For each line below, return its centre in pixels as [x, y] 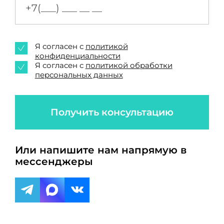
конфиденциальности [77, 56]
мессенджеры [54, 162]
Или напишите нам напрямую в [100, 150]
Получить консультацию [112, 112]
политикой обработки [129, 65]
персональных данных [79, 75]
